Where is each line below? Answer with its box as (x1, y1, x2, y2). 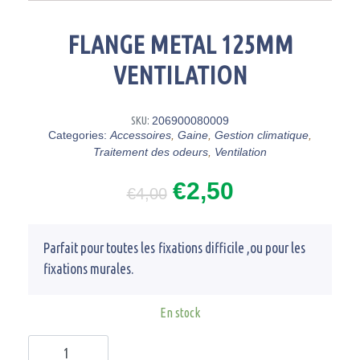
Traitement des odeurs (93, 145, 208, 158)
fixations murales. (43, 260, 134, 276)
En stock (160, 305, 200, 320)
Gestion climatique (215, 128, 309, 141)
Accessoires (110, 128, 171, 141)
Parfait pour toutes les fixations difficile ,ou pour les (43, 239, 305, 256)
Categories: (48, 128, 107, 141)
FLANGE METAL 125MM (67, 29, 293, 59)
